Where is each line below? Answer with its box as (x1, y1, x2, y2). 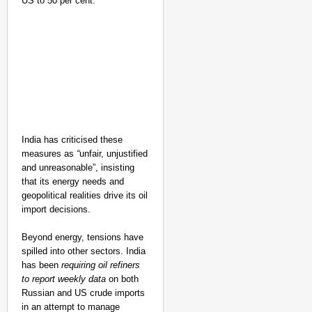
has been (22, 260, 61, 270)
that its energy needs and (22, 176, 124, 187)
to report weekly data (22, 274, 106, 284)
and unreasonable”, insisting (22, 162, 134, 173)
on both (106, 274, 139, 284)
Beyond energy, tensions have (22, 232, 143, 242)
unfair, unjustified (79, 148, 148, 159)
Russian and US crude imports (22, 288, 145, 298)
